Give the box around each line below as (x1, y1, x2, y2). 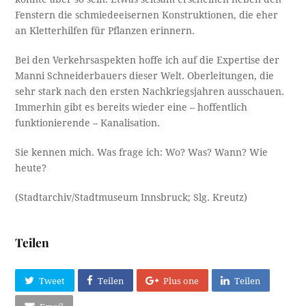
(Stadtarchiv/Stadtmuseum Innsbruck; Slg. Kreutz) (15, 192, 248, 204)
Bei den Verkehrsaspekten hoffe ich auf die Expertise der (15, 55, 280, 66)
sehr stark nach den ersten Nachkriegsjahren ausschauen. (15, 86, 285, 98)
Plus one (163, 275, 199, 286)
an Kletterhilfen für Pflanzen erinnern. (15, 25, 195, 37)
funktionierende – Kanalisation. (15, 117, 161, 129)
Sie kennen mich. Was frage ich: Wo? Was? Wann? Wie (15, 147, 268, 158)
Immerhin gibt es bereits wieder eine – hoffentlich (15, 102, 248, 113)
